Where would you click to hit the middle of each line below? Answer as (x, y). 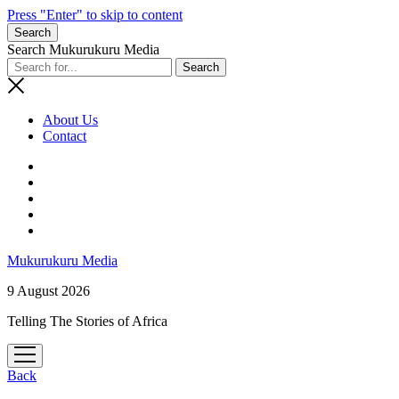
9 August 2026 (49, 291)
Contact (65, 136)
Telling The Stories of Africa (87, 321)
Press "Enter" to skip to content (95, 15)
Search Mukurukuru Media (83, 49)
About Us (70, 120)
